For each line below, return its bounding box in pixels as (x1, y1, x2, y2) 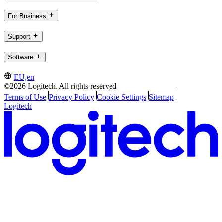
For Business (8, 12, 46, 20)
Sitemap (148, 92, 174, 101)
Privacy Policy (48, 92, 94, 101)
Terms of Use (4, 92, 46, 101)
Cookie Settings (96, 92, 146, 101)
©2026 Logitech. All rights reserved (4, 81, 116, 90)
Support (8, 33, 30, 41)
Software (8, 54, 33, 61)
